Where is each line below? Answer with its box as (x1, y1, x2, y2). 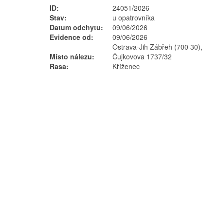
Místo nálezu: (50, 52, 94, 61)
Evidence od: (50, 32, 93, 42)
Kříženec (112, 61, 140, 71)
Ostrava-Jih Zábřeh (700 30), (112, 42, 203, 52)
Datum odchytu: (50, 22, 103, 32)
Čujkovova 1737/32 (112, 52, 172, 61)
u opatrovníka (112, 13, 155, 22)
